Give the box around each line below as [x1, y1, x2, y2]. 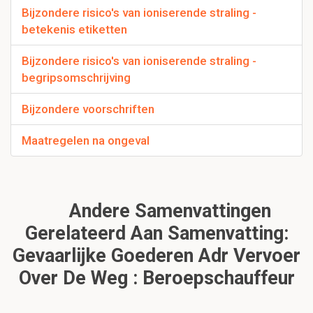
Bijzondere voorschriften [22, 101, 154, 116]
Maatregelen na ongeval [22, 133, 150, 147]
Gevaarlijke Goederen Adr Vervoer [13, 244, 300, 267]
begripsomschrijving [22, 70, 131, 85]
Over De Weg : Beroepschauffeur [18, 266, 295, 289]
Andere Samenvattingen [64, 199, 271, 222]
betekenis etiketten [22, 22, 127, 36]
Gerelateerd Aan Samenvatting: [24, 221, 289, 245]
